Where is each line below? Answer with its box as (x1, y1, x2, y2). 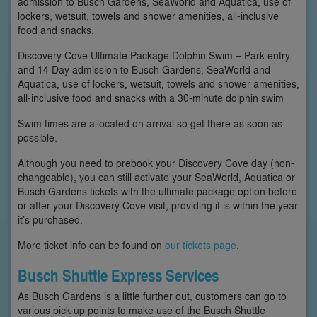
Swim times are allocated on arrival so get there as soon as (18, 116, 282, 130)
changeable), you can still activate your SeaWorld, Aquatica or (18, 170, 295, 184)
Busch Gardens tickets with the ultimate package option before (18, 184, 297, 198)
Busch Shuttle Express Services (18, 264, 219, 287)
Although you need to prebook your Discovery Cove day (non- (18, 156, 294, 170)
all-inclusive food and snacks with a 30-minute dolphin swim (18, 91, 284, 105)
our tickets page (165, 238, 236, 252)
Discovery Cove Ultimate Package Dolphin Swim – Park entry (18, 48, 290, 62)
